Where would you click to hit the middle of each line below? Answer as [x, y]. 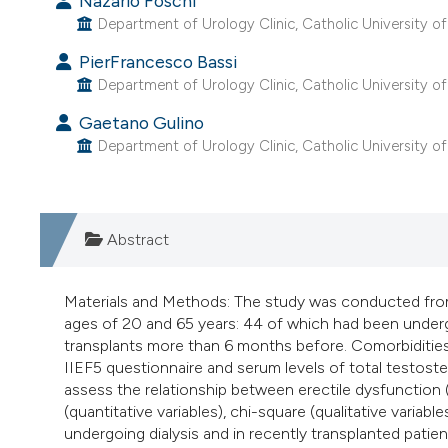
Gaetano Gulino [139, 123]
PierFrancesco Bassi [155, 61]
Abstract [136, 240]
